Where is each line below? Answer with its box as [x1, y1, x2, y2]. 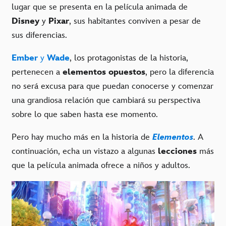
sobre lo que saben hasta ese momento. [12, 109, 162, 120]
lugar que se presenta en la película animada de [12, 2, 188, 13]
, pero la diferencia [145, 67, 214, 78]
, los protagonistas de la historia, [70, 53, 188, 64]
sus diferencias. [12, 30, 72, 41]
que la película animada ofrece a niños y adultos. [12, 160, 195, 171]
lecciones [158, 146, 199, 157]
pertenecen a [12, 67, 63, 78]
